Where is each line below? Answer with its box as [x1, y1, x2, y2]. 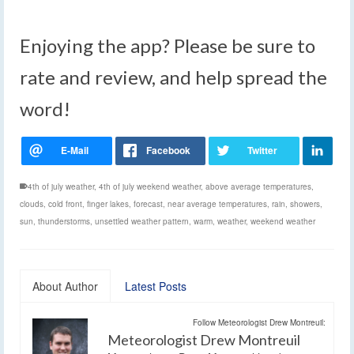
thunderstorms [38, 216, 90, 228]
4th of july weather [28, 181, 94, 193]
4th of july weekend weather [99, 181, 201, 193]
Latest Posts [125, 278, 186, 295]
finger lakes [87, 198, 129, 210]
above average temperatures [205, 181, 311, 193]
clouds [20, 198, 43, 210]
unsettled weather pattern [95, 216, 189, 228]
